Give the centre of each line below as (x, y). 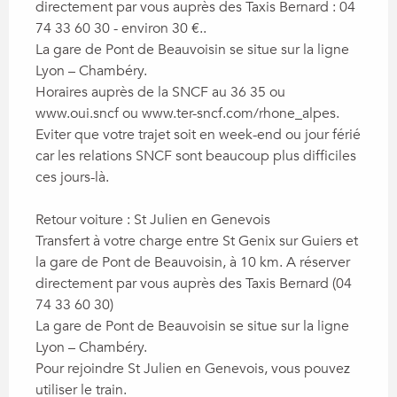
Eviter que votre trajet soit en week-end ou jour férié (198, 134)
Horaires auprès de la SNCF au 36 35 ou (160, 92)
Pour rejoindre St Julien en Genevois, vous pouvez (193, 368)
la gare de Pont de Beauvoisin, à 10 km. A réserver (193, 262)
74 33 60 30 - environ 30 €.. (123, 28)
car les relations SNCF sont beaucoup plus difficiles (196, 156)
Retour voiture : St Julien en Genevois (153, 219)
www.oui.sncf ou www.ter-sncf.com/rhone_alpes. (189, 113)
